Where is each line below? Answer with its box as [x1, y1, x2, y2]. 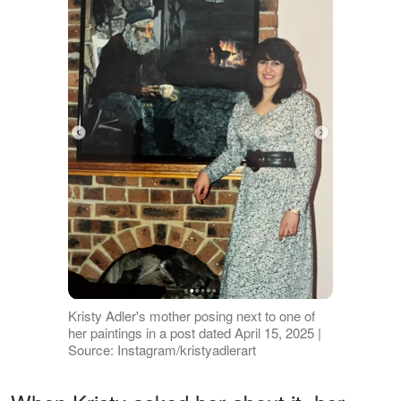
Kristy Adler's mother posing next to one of [67, 305, 315, 325]
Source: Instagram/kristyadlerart [67, 339, 256, 359]
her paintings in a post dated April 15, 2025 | [67, 322, 321, 342]
